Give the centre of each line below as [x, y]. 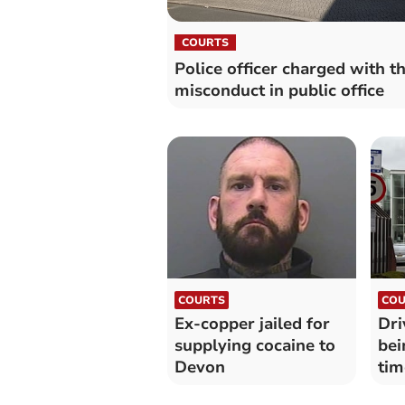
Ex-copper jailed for [252, 323]
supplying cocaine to [254, 345]
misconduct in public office [279, 90]
